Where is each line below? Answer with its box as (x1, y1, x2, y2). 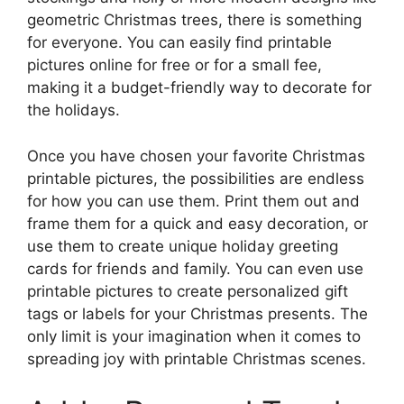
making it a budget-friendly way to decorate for (27, 78, 372, 96)
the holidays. (27, 101, 120, 119)
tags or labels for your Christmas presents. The (27, 304, 368, 323)
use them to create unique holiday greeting (27, 236, 338, 255)
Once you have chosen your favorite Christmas (27, 146, 365, 165)
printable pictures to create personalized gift (27, 281, 348, 300)
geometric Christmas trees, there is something (27, 11, 362, 29)
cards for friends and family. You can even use (27, 259, 363, 278)
